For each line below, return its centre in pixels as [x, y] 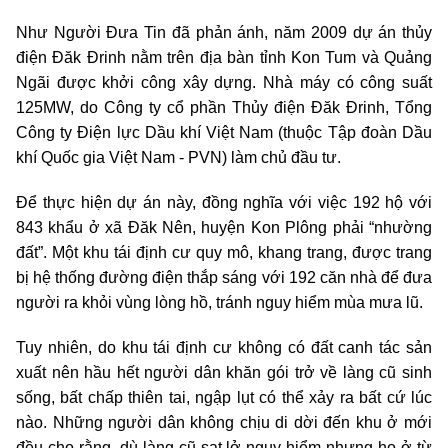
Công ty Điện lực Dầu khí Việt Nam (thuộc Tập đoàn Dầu [224, 132]
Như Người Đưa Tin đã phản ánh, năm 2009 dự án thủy [224, 32]
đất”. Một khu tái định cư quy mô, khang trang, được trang [224, 252]
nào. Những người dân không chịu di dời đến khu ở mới [224, 422]
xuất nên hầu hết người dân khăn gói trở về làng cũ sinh [224, 372]
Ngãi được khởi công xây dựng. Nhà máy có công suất [224, 82]
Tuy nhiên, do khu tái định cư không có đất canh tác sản [224, 347]
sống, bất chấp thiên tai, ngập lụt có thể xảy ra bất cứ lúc [224, 397]
